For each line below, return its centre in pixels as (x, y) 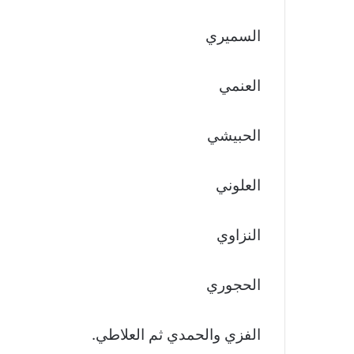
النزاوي (239, 235)
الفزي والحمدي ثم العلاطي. (176, 335)
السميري (233, 36)
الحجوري (233, 285)
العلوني (238, 186)
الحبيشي (234, 136)
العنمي (240, 86)
